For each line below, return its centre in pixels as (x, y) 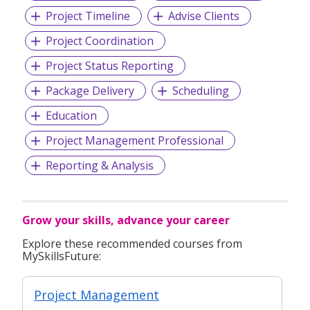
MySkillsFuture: (62, 256)
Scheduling (200, 90)
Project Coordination (99, 40)
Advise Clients (203, 16)
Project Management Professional (134, 140)
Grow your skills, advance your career (126, 220)
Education (71, 115)
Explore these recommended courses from (132, 243)
